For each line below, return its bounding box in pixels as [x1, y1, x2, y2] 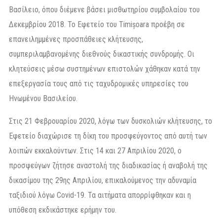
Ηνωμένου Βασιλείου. [9, 93, 77, 103]
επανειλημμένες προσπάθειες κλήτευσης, [9, 34, 143, 44]
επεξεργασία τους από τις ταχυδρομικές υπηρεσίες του [9, 78, 188, 88]
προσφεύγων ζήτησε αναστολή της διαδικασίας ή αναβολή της [9, 160, 208, 170]
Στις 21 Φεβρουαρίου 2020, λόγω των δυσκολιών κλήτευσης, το [9, 116, 212, 126]
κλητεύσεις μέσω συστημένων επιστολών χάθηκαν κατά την [9, 64, 200, 74]
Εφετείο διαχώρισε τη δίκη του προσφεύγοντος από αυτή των [9, 131, 207, 141]
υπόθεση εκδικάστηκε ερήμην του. [9, 205, 116, 215]
